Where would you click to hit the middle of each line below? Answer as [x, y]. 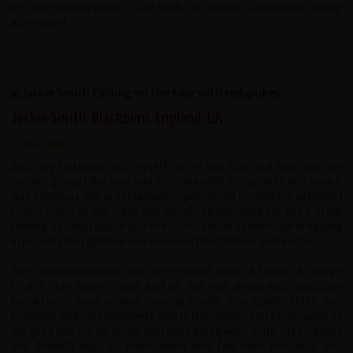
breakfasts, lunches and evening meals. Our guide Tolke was [176, 301]
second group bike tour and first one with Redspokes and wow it [176, 181]
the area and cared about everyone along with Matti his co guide [176, 331]
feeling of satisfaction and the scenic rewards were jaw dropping [176, 226]
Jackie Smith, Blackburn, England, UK [117, 118]
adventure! [39, 22]
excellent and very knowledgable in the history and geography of [176, 316]
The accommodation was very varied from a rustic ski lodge [176, 271]
